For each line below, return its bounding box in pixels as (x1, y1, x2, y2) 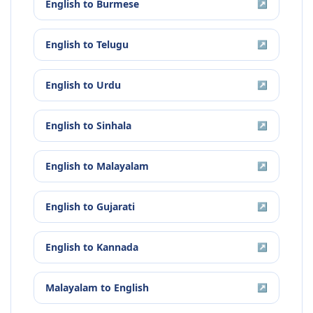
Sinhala (96, 119, 131, 133)
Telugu (96, 38, 129, 52)
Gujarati (96, 200, 135, 214)
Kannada (96, 240, 138, 254)
